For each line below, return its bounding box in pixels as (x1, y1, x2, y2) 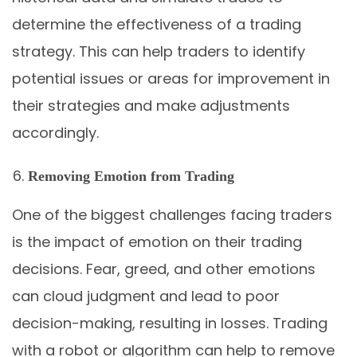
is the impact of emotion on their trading (12, 231, 302, 252)
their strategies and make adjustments (12, 95, 290, 116)
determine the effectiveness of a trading (12, 14, 301, 34)
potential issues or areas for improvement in (12, 68, 330, 88)
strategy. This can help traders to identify (12, 41, 305, 61)
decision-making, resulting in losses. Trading (12, 312, 328, 333)
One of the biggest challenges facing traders (12, 204, 332, 225)
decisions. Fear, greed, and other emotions (12, 258, 316, 279)
